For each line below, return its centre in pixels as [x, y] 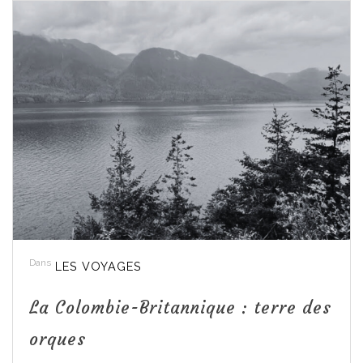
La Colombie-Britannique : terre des [180, 308]
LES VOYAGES [98, 266]
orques [58, 340]
